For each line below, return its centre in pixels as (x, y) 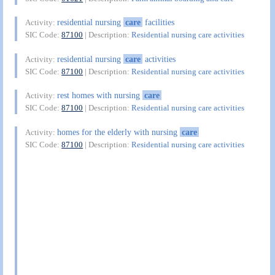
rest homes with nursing (100, 95)
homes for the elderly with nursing (119, 132)
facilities (158, 22)
